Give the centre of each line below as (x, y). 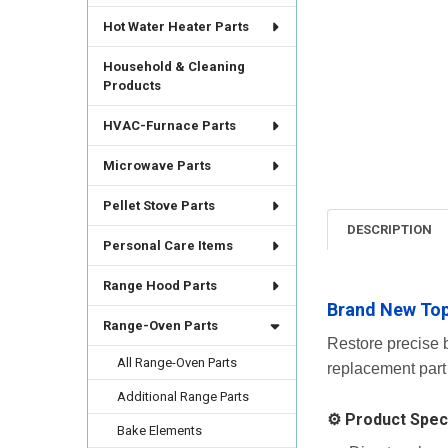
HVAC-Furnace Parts (169, 126)
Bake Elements (160, 431)
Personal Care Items (167, 246)
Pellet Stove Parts (158, 206)
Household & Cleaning (173, 67)
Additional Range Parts (183, 397)
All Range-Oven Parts (177, 363)
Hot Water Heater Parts (175, 27)
